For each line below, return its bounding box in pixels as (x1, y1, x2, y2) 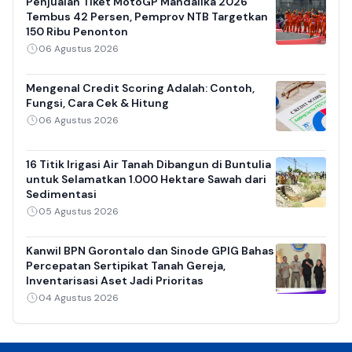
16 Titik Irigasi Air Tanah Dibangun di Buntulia (26, 156, 271, 171)
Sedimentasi (26, 186, 97, 201)
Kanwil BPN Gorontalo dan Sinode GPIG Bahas (26, 243, 274, 258)
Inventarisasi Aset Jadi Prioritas (26, 273, 203, 288)
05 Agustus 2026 (38, 204, 119, 218)
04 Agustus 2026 (38, 291, 119, 304)
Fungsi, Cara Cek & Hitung (26, 95, 169, 110)
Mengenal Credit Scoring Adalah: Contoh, (26, 80, 255, 95)
